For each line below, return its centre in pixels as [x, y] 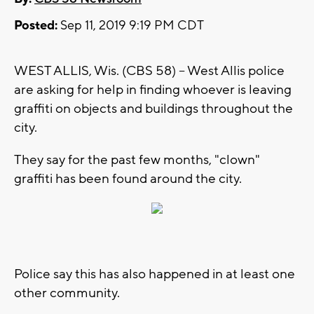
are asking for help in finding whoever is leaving [153, 90]
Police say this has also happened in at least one [155, 274]
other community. [67, 293]
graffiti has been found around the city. [129, 179]
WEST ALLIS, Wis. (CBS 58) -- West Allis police [149, 71]
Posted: [36, 26]
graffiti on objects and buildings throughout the [153, 109]
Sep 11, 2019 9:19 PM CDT [131, 26]
